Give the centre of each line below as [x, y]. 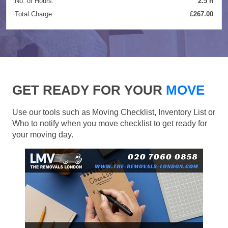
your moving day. [43, 134]
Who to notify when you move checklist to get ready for [110, 123]
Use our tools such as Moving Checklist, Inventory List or [114, 112]
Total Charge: [34, 14]
